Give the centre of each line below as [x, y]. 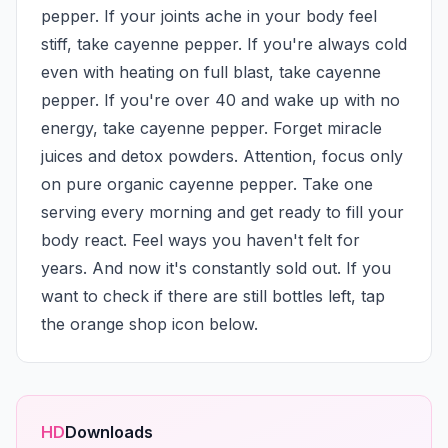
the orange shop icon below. [149, 324]
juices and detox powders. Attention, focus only [222, 156]
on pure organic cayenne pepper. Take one [207, 184]
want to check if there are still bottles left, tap [213, 296]
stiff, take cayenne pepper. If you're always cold [224, 44]
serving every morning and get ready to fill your [222, 212]
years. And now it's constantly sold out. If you [216, 268]
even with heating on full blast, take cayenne [211, 72]
